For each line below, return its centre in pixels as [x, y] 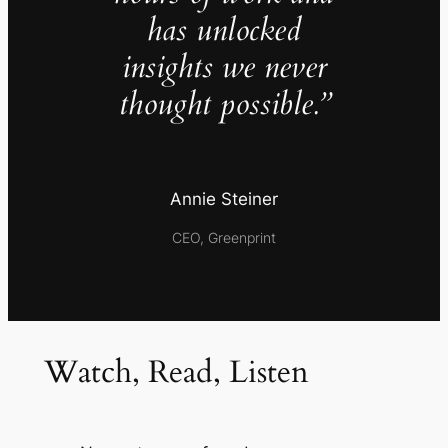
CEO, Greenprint [224, 237]
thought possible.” [224, 104]
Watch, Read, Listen [176, 372]
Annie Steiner [224, 199]
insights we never [224, 67]
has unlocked [224, 30]
